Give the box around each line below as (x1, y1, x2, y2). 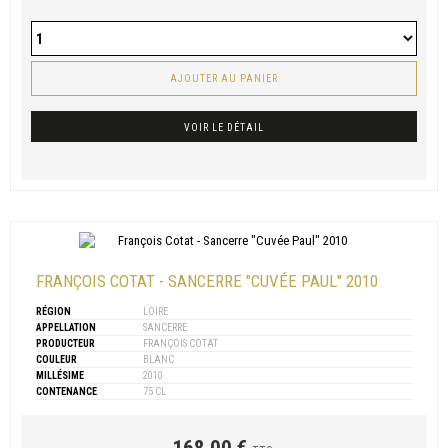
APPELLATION (36, 322, 96, 334)
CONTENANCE (36, 386, 97, 398)
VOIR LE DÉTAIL (184, 122, 264, 134)
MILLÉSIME (36, 370, 84, 382)
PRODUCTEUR (36, 338, 95, 350)
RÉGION (36, 306, 71, 318)
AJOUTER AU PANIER (170, 73, 278, 85)
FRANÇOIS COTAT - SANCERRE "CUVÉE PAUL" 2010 (36, 271, 378, 292)
